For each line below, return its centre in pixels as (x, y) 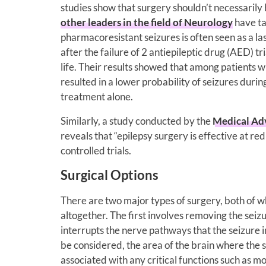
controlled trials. (96, 150)
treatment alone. (97, 96)
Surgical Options (110, 175)
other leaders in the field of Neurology (147, 22)
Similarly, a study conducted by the (137, 121)
